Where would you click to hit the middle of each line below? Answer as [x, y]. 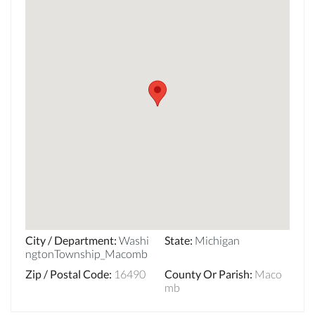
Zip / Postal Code [67, 274]
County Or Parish [207, 274]
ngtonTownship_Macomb [86, 253]
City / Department [70, 240]
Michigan [217, 240]
